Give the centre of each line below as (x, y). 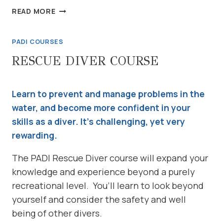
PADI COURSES (38, 42)
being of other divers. (57, 213)
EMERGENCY (78, 9)
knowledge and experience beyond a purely (103, 171)
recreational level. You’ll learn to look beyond (108, 185)
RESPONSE (75, 32)
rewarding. (35, 135)
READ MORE (34, 11)
